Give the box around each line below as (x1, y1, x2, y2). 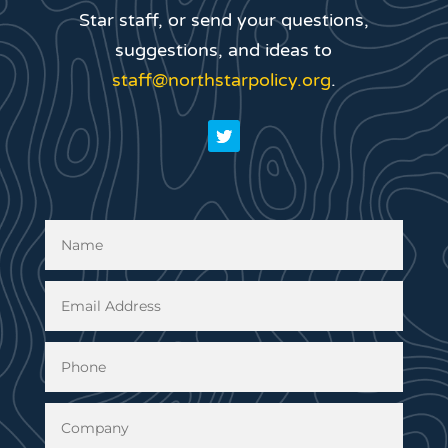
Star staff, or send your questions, (78, 9, 369, 31)
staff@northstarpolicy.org (111, 69, 331, 91)
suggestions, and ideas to (115, 39, 333, 61)
